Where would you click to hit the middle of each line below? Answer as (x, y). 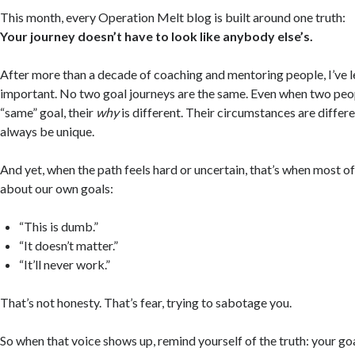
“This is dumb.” (59, 226)
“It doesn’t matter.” (69, 245)
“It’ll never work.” (65, 264)
